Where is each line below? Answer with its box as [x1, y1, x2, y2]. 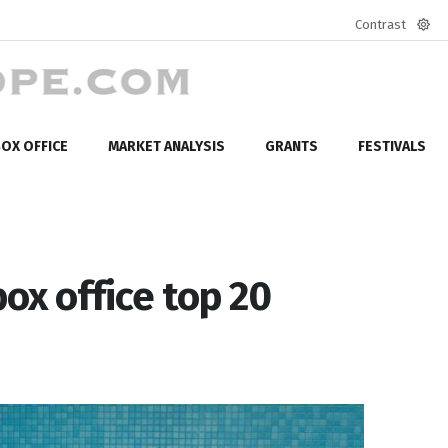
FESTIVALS [358, 137, 426, 155]
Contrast [355, 17, 406, 32]
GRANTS [265, 137, 318, 155]
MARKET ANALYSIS [108, 137, 225, 155]
